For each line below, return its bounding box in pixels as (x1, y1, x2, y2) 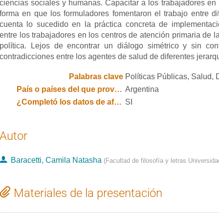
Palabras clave (69, 72, 123, 81)
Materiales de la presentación (14, 186, 162, 200)
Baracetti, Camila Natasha (11, 156, 102, 165)
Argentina (125, 85, 159, 94)
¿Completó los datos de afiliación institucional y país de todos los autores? (114, 98, 122, 107)
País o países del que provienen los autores (114, 85, 122, 94)
